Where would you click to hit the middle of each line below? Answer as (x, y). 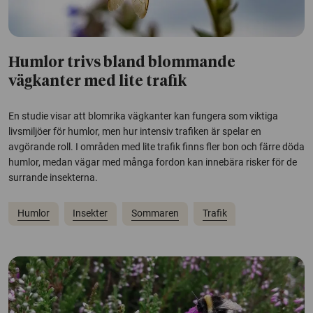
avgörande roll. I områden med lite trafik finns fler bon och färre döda (156, 147)
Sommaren (155, 213)
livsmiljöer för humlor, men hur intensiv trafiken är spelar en (135, 132)
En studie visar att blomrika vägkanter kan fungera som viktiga (143, 116)
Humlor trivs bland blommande (122, 64)
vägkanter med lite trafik (97, 82)
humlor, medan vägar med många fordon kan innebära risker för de (153, 162)
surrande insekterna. (53, 178)
